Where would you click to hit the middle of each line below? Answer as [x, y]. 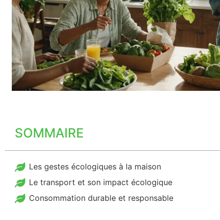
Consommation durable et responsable [101, 198]
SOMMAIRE [49, 133]
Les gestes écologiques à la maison [95, 166]
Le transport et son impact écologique [101, 182]
